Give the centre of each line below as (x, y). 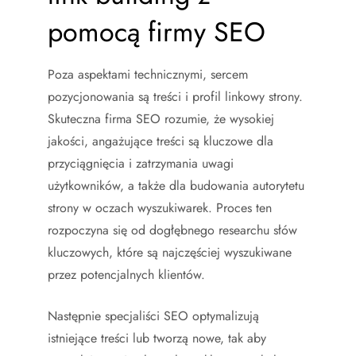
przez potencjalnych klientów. (126, 275)
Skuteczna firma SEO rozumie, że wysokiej (161, 119)
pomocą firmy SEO (157, 32)
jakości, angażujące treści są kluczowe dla (161, 141)
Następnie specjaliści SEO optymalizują (153, 316)
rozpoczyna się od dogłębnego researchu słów (172, 230)
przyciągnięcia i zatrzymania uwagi (141, 163)
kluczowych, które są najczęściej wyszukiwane (170, 252)
